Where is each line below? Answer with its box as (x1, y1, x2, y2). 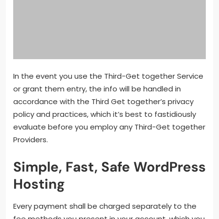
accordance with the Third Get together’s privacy (13, 96, 194, 107)
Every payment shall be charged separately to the (13, 201, 197, 212)
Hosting (13, 175, 65, 194)
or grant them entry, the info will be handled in (13, 84, 181, 94)
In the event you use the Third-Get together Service (13, 71, 203, 82)
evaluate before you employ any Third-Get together (13, 122, 205, 132)
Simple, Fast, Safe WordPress (13, 158, 206, 176)
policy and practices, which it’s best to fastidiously (13, 109, 196, 120)
